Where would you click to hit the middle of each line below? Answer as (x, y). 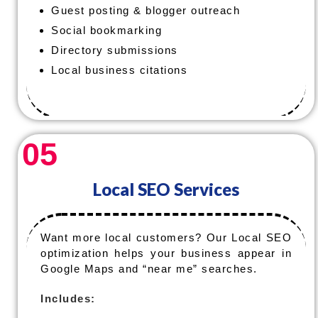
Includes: (68, 298)
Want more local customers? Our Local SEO (166, 237)
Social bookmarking (106, 30)
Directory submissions (115, 50)
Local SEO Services (166, 189)
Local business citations (119, 70)
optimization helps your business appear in (166, 253)
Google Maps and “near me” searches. (149, 269)
